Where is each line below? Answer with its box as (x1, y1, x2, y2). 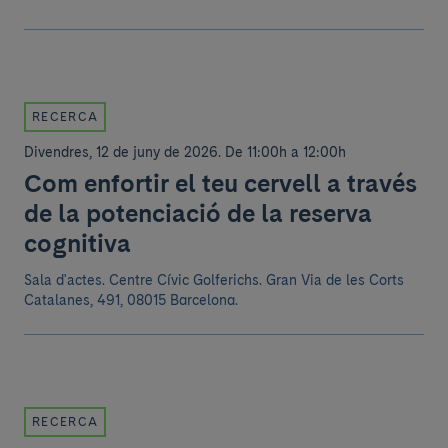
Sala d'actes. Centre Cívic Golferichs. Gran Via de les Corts (24, 272, 404, 288)
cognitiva (24, 228, 131, 258)
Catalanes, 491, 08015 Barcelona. (24, 292, 238, 308)
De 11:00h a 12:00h (225, 144, 346, 160)
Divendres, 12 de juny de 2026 (24, 144, 218, 160)
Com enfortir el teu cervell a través (24, 168, 417, 198)
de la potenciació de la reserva (24, 198, 372, 228)
